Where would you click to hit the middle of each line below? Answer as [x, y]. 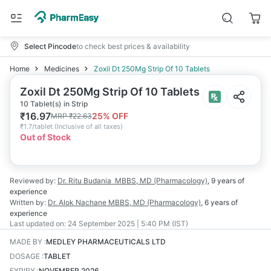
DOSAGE [25, 256]
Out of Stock [45, 137]
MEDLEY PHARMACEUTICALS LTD [106, 242]
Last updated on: [38, 224]
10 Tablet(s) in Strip [54, 104]
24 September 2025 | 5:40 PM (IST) [128, 224]
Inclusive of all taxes [89, 126]
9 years [224, 181]
